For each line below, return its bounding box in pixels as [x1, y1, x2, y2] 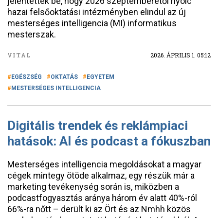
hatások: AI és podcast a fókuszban [7, 134, 211, 148]
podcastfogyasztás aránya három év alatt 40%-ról [7, 193, 197, 203]
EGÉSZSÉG [11, 73, 42, 80]
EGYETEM [87, 73, 114, 80]
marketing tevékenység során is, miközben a [7, 182, 179, 192]
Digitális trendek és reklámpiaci [7, 118, 188, 133]
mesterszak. [7, 29, 56, 39]
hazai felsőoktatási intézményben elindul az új [7, 7, 186, 17]
